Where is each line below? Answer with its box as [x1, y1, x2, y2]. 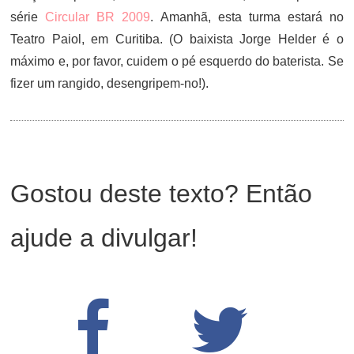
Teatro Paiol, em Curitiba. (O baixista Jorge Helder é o [10, 32, 344, 46]
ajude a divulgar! [10, 224, 198, 252]
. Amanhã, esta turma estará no [150, 10, 344, 24]
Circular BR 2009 [45, 10, 151, 24]
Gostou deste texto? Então [10, 179, 313, 208]
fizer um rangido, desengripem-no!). [10, 77, 209, 90]
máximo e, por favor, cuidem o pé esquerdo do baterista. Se [10, 55, 344, 68]
